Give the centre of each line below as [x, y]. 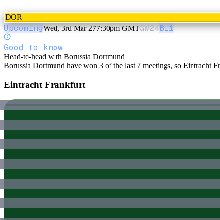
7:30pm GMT [118, 28]
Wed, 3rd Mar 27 [70, 28]
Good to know [33, 47]
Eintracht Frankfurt [45, 84]
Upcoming [24, 28]
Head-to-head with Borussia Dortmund [64, 56]
